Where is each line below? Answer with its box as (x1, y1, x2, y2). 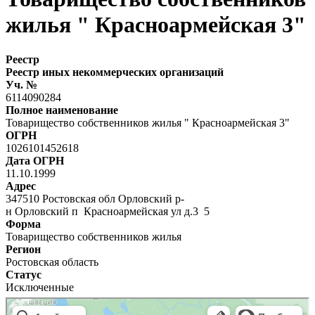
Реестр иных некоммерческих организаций (6, 65, 224, 78)
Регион (6, 243, 41, 255)
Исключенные (6, 281, 74, 293)
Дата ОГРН (6, 154, 64, 167)
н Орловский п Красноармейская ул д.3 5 (6, 205, 210, 217)
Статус (6, 268, 41, 281)
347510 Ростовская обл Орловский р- (6, 192, 184, 205)
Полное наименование (6, 103, 118, 116)
